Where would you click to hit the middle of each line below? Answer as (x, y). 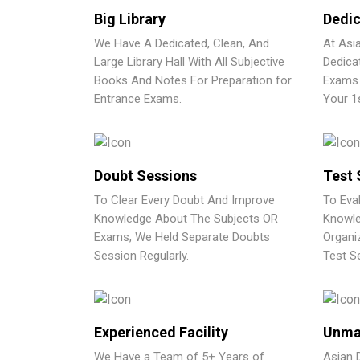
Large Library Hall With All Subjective (189, 62)
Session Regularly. (141, 255)
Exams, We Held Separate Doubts (182, 237)
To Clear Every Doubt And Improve (184, 200)
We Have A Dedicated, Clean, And (182, 44)
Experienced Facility (161, 332)
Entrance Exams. (138, 99)
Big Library (130, 19)
